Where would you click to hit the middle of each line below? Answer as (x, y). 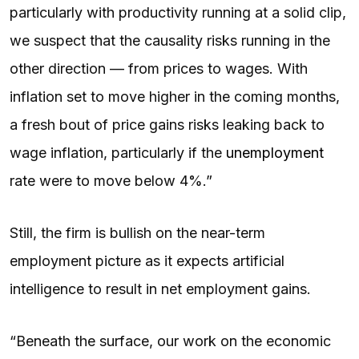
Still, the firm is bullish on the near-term (137, 232)
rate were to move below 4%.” (111, 180)
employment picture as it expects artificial (147, 260)
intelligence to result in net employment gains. (160, 288)
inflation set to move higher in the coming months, (175, 96)
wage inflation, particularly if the (118, 152)
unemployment (275, 152)
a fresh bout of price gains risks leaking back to (167, 124)
